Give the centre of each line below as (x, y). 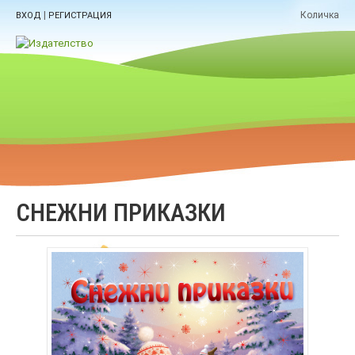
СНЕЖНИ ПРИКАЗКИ (121, 213)
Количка (320, 15)
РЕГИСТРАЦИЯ (80, 15)
